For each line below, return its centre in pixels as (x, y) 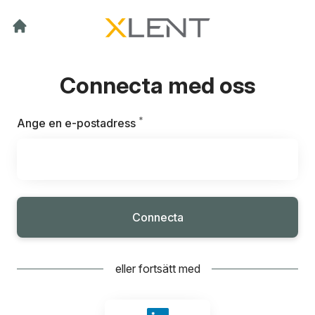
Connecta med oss (157, 86)
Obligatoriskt (177, 123)
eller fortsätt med (157, 269)
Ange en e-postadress (76, 123)
